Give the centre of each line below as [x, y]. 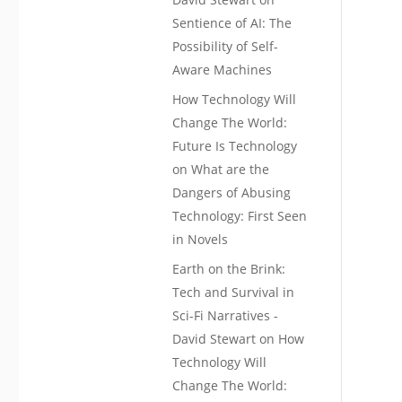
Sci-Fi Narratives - [226, 316]
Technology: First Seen [240, 216]
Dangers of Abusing [232, 193]
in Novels [201, 240]
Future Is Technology [235, 146]
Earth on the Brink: [229, 269]
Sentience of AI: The [232, 23]
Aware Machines [223, 70]
